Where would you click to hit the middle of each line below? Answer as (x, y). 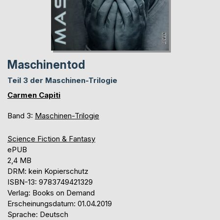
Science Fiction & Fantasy (51, 139)
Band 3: (21, 116)
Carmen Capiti (34, 95)
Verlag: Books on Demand (51, 193)
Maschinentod (46, 65)
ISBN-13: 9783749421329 (50, 182)
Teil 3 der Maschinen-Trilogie (62, 81)
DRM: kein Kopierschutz (48, 171)
